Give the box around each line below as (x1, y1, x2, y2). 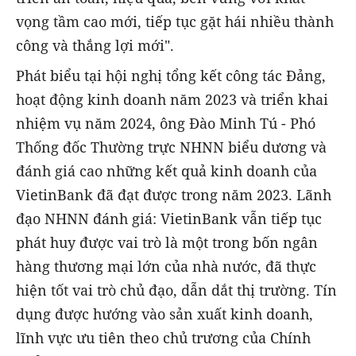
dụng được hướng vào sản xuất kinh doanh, (16, 304, 313, 323)
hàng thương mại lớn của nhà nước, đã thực (16, 256, 316, 276)
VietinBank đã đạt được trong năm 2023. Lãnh (16, 184, 331, 204)
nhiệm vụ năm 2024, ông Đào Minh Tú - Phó (16, 113, 315, 133)
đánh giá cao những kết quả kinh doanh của (16, 161, 317, 180)
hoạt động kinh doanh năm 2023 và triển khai (16, 89, 328, 109)
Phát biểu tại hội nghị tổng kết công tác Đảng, (16, 65, 326, 85)
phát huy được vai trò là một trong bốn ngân (16, 232, 318, 252)
